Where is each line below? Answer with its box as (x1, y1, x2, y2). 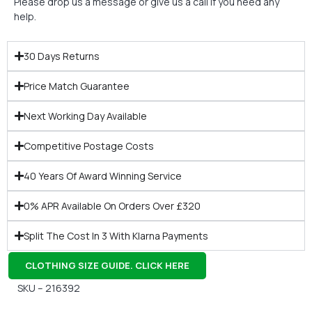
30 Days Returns (24, 49, 100, 63)
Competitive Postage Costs (24, 139, 154, 153)
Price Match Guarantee (24, 79, 130, 93)
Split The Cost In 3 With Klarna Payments (24, 228, 208, 242)
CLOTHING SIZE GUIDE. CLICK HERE (25, 258, 189, 272)
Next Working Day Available (24, 109, 147, 123)
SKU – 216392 (17, 281, 80, 295)
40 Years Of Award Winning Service (24, 169, 182, 182)
